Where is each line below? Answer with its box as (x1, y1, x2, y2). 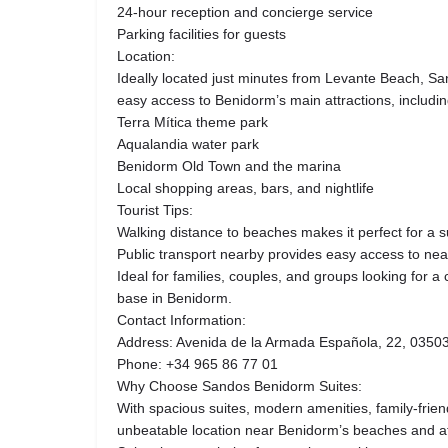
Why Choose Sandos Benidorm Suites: (117, 378, 362, 395)
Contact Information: (117, 312, 246, 329)
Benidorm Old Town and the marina (117, 158, 341, 175)
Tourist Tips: (117, 202, 193, 219)
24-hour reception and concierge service (117, 4, 373, 21)
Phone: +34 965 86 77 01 (117, 356, 278, 373)
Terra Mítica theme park (117, 114, 268, 131)
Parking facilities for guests (117, 26, 286, 43)
